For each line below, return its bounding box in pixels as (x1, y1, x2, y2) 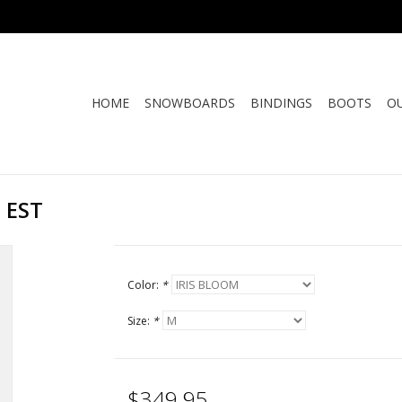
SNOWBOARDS (144, 94, 235, 111)
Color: (127, 277, 162, 293)
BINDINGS (250, 94, 312, 111)
